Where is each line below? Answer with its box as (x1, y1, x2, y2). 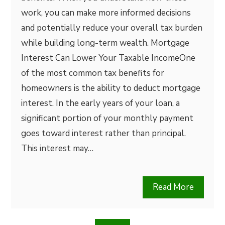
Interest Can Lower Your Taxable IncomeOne (21, 52, 196, 64)
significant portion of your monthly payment (21, 113, 194, 124)
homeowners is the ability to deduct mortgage (21, 82, 201, 94)
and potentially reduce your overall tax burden (21, 22, 203, 34)
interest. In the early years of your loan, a (21, 97, 180, 109)
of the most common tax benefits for (21, 67, 165, 79)
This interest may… (21, 143, 94, 154)
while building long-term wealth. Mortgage (21, 37, 190, 49)
